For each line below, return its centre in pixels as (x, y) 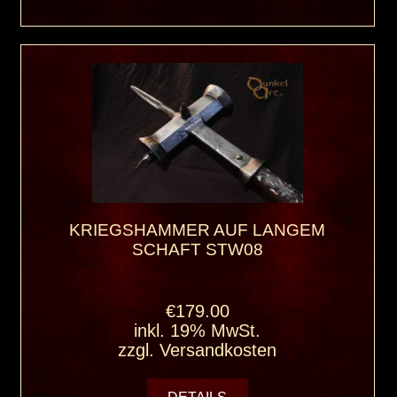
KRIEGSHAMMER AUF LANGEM (198, 230)
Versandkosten (218, 350)
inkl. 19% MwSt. (198, 330)
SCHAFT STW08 (197, 249)
